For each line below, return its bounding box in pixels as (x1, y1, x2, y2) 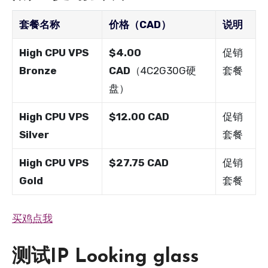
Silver (19, 128, 50, 141)
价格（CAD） (109, 18, 172, 31)
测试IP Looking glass (12, 247, 199, 267)
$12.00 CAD (109, 110, 170, 123)
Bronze (19, 64, 57, 77)
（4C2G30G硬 (130, 64, 197, 77)
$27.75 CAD (109, 156, 169, 169)
